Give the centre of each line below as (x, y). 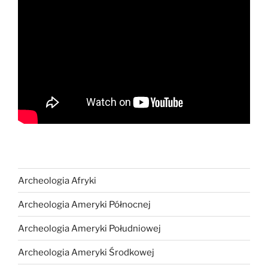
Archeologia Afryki (57, 180)
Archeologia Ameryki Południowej (89, 228)
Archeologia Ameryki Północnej (84, 204)
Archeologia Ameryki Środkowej (86, 252)
